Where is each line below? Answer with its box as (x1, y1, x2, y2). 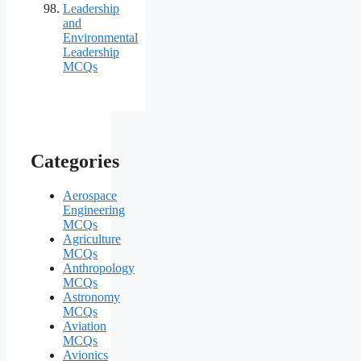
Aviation (63, 319, 106, 334)
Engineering (63, 203, 125, 218)
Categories (31, 151, 119, 172)
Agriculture (63, 232, 121, 247)
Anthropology (63, 261, 135, 276)
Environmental (63, 30, 138, 44)
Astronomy (63, 290, 120, 305)
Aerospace (63, 189, 117, 203)
